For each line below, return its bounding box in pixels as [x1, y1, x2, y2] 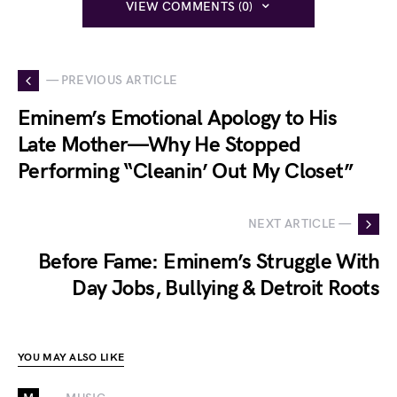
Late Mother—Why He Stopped [18, 131, 301, 158]
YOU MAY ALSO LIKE [18, 350, 125, 364]
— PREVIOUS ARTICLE [46, 73, 178, 89]
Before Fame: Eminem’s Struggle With [38, 248, 379, 275]
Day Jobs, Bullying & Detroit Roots [72, 275, 379, 301]
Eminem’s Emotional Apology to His [18, 105, 338, 131]
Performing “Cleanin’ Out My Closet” [18, 158, 353, 184]
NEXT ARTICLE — [248, 216, 351, 232]
